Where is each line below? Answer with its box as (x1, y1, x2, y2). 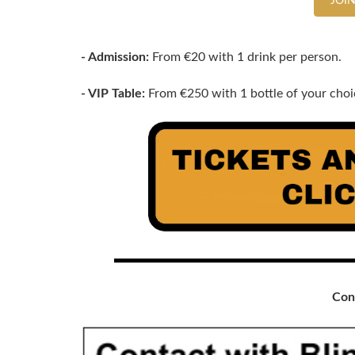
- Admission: (81, 51, 149, 63)
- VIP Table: (81, 87, 145, 100)
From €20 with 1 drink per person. (149, 51, 342, 63)
